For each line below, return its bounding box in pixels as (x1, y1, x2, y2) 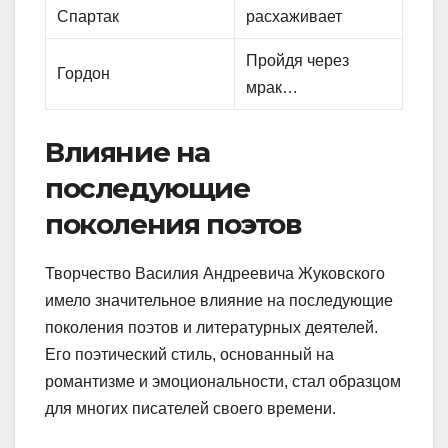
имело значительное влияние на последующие (45, 291, 393, 309)
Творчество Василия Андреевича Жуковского (45, 264, 385, 282)
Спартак (57, 7, 120, 25)
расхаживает (246, 7, 343, 25)
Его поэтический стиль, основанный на (45, 345, 334, 363)
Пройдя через (246, 51, 350, 69)
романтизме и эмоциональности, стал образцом (45, 372, 401, 390)
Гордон (57, 64, 111, 82)
